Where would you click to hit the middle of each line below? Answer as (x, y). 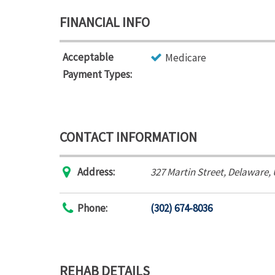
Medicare (186, 58)
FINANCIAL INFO (105, 22)
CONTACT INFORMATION (128, 137)
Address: (96, 172)
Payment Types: (97, 74)
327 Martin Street (187, 172)
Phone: (92, 208)
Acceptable (88, 57)
